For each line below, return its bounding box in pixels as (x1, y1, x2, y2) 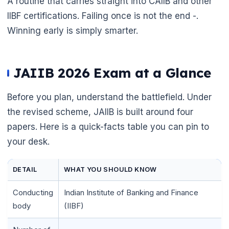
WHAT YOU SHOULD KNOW (64, 166, 157, 174)
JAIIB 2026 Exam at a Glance (13, 64, 211, 82)
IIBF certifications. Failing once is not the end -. (7, 11, 198, 21)
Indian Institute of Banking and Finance (64, 188, 198, 198)
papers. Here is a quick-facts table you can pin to (7, 122, 209, 132)
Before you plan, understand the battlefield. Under (7, 92, 212, 103)
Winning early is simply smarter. (7, 26, 138, 36)
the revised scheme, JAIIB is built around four (7, 107, 193, 118)
